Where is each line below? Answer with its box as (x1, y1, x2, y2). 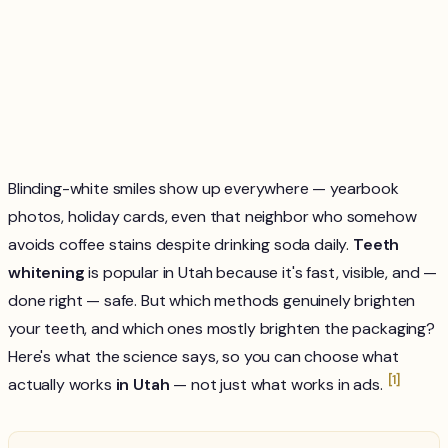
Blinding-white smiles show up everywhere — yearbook (8, 178, 399, 199)
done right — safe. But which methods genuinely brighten (8, 290, 416, 311)
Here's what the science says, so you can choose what (8, 346, 399, 367)
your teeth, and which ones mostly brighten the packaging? (8, 318, 435, 339)
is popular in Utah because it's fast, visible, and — (84, 262, 438, 283)
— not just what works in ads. (169, 374, 387, 395)
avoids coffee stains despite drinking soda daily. (8, 234, 353, 255)
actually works (8, 374, 116, 395)
